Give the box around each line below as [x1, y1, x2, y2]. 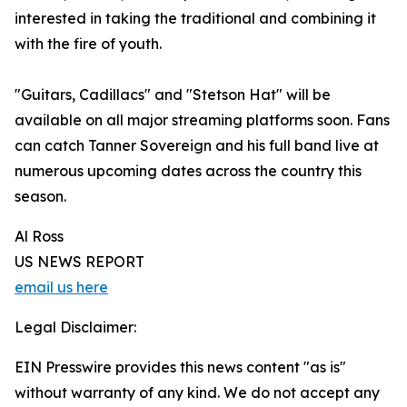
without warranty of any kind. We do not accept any [15, 383, 380, 402]
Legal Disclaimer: [15, 318, 136, 337]
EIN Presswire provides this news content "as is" [15, 358, 346, 377]
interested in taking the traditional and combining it [15, 9, 376, 28]
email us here [15, 278, 108, 297]
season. [15, 187, 66, 206]
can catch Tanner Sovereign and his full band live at [15, 136, 379, 155]
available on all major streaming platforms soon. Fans [15, 111, 390, 130]
